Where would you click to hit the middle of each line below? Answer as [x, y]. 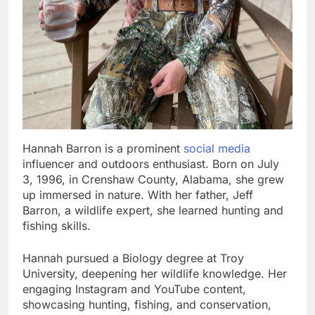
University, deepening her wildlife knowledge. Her [155, 273]
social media [217, 148]
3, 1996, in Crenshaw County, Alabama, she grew [153, 179]
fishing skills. [57, 225]
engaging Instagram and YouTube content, [134, 289]
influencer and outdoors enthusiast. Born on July [151, 163]
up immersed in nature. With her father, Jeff [138, 194]
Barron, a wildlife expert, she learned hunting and [153, 210]
